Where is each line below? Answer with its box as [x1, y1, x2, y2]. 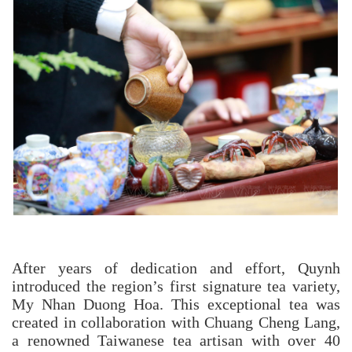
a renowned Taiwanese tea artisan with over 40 [12, 332, 340, 350]
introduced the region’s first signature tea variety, [12, 278, 340, 296]
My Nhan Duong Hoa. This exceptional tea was [12, 296, 340, 314]
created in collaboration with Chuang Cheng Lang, [12, 314, 340, 332]
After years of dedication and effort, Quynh [12, 260, 340, 278]
